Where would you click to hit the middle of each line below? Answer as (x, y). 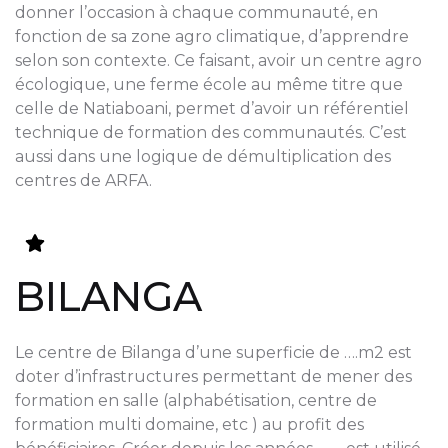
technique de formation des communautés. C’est (211, 132)
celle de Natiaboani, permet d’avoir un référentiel (212, 108)
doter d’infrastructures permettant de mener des (213, 376)
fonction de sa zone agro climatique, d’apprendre (212, 36)
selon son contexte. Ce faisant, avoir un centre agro (218, 60)
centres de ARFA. (83, 180)
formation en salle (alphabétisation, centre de (196, 400)
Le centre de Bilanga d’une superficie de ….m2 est (213, 352)
